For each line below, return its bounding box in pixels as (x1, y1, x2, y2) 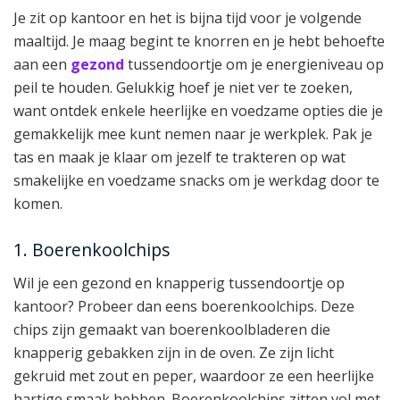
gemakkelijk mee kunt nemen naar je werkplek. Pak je (13, 123, 372, 144)
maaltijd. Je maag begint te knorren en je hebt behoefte (13, 30, 385, 51)
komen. (13, 193, 62, 213)
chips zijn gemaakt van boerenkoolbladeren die (13, 319, 330, 339)
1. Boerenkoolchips (13, 237, 170, 262)
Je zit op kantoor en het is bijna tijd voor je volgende (13, 7, 362, 28)
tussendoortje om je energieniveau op (124, 54, 384, 74)
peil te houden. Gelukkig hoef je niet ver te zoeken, (13, 77, 353, 97)
